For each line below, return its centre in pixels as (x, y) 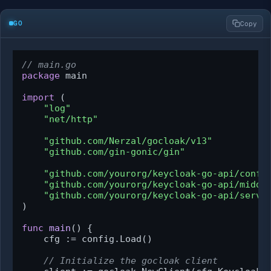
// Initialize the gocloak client (131, 260)
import (38, 97)
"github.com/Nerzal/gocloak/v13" (128, 141)
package (41, 75)
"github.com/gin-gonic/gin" (114, 152)
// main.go (49, 64)
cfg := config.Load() (87, 239)
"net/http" (71, 119)
